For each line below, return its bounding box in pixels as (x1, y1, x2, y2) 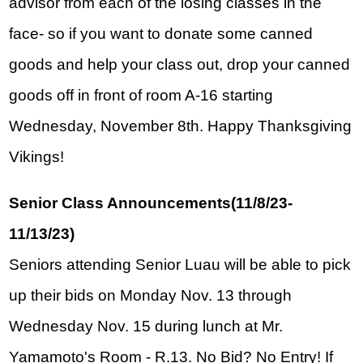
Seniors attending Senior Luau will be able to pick (9, 256, 352, 274)
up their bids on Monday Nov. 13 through (9, 287, 293, 305)
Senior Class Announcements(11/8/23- (9, 194, 293, 212)
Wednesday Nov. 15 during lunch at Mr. (9, 318, 284, 335)
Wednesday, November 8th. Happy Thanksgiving (9, 117, 352, 135)
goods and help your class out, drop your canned (9, 56, 351, 74)
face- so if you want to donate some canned (9, 25, 314, 43)
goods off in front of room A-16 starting (9, 87, 274, 105)
